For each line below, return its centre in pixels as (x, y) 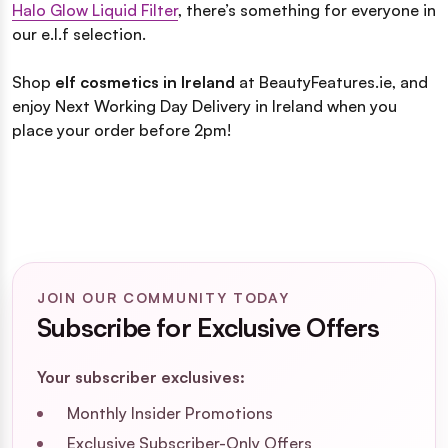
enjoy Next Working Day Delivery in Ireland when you (204, 105)
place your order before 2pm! (121, 129)
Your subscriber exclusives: (141, 376)
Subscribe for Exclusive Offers (208, 326)
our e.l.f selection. (79, 33)
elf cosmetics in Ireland (145, 81)
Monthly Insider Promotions (170, 412)
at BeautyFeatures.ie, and (331, 81)
